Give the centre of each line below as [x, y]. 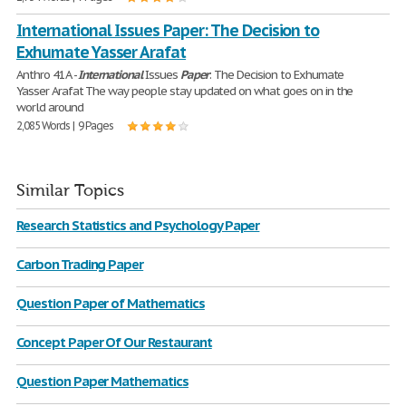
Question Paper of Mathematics [111, 303]
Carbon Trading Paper [80, 264]
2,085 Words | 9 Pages [65, 126]
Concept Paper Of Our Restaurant [114, 342]
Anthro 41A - [48, 75]
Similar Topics [70, 191]
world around [50, 107]
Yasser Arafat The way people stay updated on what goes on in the [185, 91]
